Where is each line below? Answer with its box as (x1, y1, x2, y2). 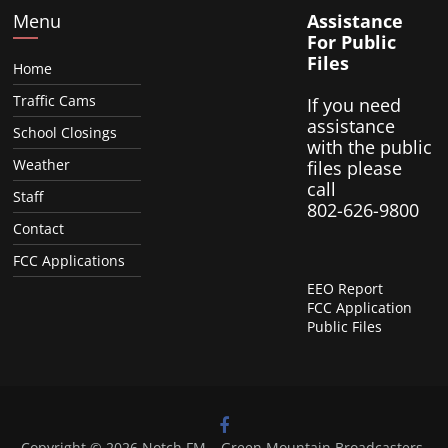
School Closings (13, 122, 118, 142)
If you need (306, 92, 401, 117)
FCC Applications (13, 250, 126, 270)
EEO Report (306, 278, 383, 298)
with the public (306, 134, 432, 159)
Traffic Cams (13, 90, 97, 110)
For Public (306, 29, 396, 54)
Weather (13, 154, 71, 174)
